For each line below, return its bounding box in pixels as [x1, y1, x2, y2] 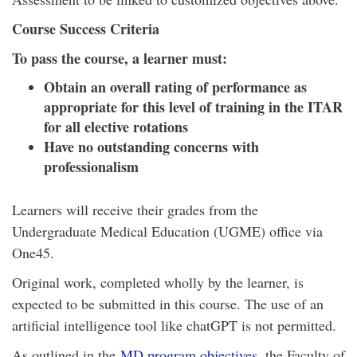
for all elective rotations [44, 116, 188, 137]
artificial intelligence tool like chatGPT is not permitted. [12, 316, 336, 335]
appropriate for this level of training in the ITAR [44, 96, 343, 117]
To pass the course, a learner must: [12, 48, 227, 69]
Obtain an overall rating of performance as [44, 76, 307, 97]
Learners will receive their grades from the [12, 200, 258, 219]
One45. [12, 243, 54, 262]
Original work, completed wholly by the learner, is [12, 273, 304, 292]
